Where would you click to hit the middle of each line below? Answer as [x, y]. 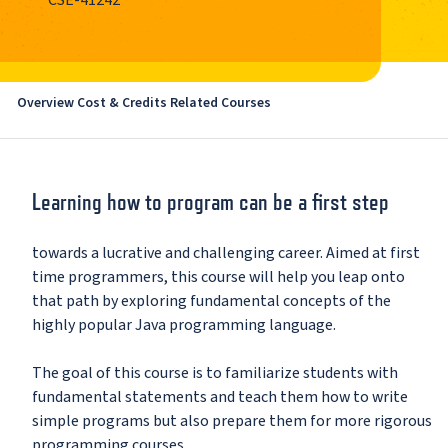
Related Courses [220, 102]
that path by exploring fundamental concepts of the [211, 301]
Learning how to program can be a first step [210, 202]
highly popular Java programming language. [184, 325]
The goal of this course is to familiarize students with [215, 373]
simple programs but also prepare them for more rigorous [232, 421]
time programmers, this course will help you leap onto [218, 277]
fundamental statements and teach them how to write [220, 397]
